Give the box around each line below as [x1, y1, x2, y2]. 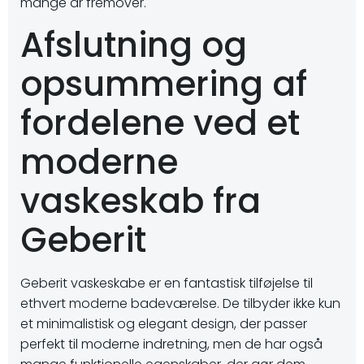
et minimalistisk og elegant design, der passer [20, 314, 307, 333]
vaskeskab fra [20, 177, 261, 225]
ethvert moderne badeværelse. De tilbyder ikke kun [20, 294, 340, 313]
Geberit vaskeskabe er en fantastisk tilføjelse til [20, 274, 313, 292]
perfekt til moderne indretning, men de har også [20, 335, 323, 353]
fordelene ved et [20, 99, 300, 147]
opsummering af [20, 60, 307, 108]
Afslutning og [20, 21, 247, 69]
